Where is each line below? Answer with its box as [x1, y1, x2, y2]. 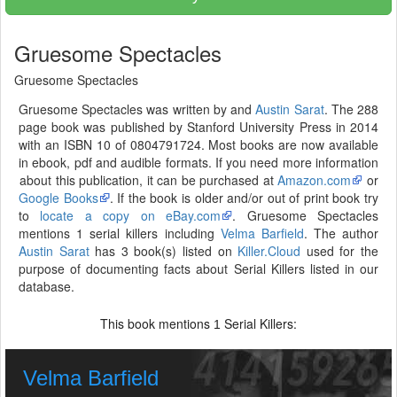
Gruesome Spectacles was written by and [19, 100, 256, 118]
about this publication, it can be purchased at [19, 171, 278, 189]
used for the [300, 242, 379, 260]
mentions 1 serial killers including [19, 224, 221, 242]
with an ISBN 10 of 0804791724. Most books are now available [19, 136, 378, 153]
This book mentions [100, 315, 214, 332]
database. [19, 277, 74, 295]
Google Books [19, 189, 98, 206]
